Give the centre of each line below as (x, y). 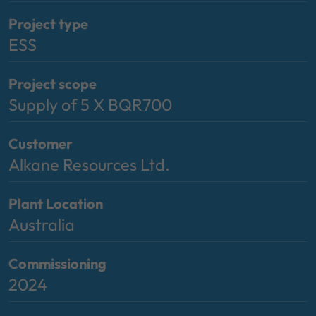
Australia (42, 225)
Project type (48, 24)
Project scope (53, 84)
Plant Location (56, 203)
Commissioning (57, 263)
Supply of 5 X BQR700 (90, 105)
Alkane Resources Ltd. (89, 165)
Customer (41, 144)
